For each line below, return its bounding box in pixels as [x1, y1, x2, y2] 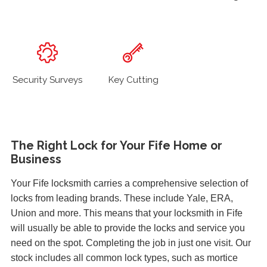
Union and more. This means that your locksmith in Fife [11, 207, 243, 218]
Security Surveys [13, 74, 83, 86]
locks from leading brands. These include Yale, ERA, [11, 193, 233, 203]
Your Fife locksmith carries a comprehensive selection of [11, 178, 248, 188]
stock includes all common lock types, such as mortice [11, 252, 238, 263]
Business [11, 152, 61, 166]
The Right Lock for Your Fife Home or [11, 138, 222, 153]
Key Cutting [108, 74, 159, 86]
